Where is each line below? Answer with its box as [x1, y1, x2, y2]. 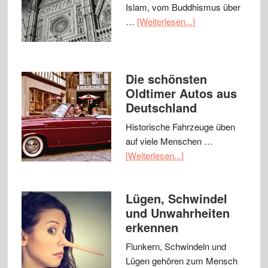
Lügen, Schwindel [125, 190, 227, 208]
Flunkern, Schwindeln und [125, 240, 226, 253]
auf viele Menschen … [125, 135, 213, 148]
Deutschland [125, 99, 197, 117]
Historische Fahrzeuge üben [125, 120, 235, 133]
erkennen [125, 218, 178, 236]
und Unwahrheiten [125, 204, 230, 222]
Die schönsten [125, 70, 207, 88]
